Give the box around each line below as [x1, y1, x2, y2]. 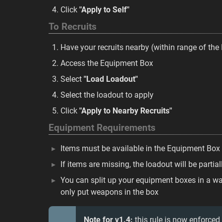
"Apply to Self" [79, 5, 129, 14]
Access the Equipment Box [60, 58, 153, 68]
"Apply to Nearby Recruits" [79, 106, 172, 115]
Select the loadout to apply [60, 90, 154, 100]
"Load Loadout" [84, 74, 138, 84]
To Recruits [49, 21, 97, 32]
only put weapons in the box [60, 187, 159, 197]
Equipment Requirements [49, 122, 156, 133]
